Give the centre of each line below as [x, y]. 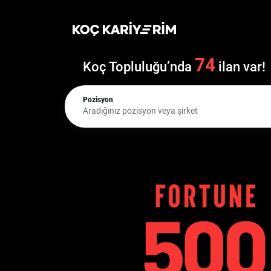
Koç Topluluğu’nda [139, 67]
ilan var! [240, 67]
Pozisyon [98, 100]
